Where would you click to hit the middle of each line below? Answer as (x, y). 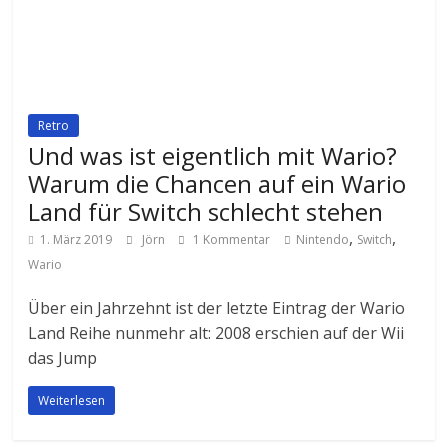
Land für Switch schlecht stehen (206, 212)
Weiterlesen (72, 401)
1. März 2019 (76, 240)
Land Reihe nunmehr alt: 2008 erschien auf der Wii (216, 333)
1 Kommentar (230, 240)
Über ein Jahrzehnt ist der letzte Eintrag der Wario (217, 308)
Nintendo (323, 240)
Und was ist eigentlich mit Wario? (213, 156)
